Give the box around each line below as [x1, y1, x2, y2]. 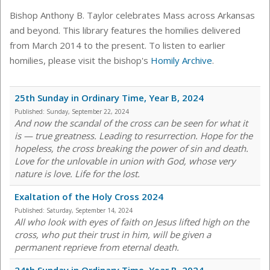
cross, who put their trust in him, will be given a [14, 228, 211, 241]
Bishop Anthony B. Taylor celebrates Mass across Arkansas [10, 9, 255, 22]
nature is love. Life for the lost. [14, 168, 140, 180]
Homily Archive [151, 54, 212, 67]
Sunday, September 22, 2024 [46, 107, 129, 116]
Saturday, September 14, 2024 [46, 206, 133, 215]
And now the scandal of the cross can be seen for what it [14, 117, 248, 130]
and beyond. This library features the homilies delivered [10, 24, 240, 37]
